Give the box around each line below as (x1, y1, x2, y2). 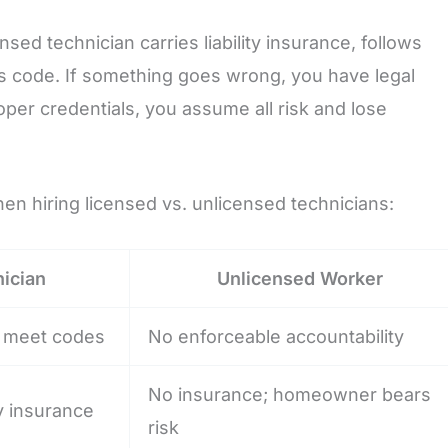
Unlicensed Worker (217, 267, 383, 289)
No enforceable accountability (148, 325, 404, 347)
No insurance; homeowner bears (148, 383, 431, 405)
